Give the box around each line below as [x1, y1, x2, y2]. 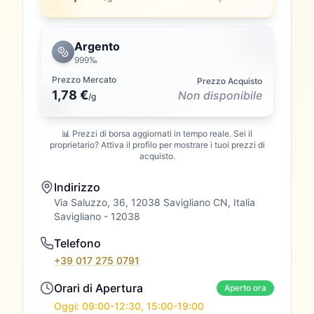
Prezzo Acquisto [197, 76, 262, 86]
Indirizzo [54, 180, 100, 194]
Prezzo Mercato [52, 74, 116, 85]
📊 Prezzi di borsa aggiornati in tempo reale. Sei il [62, 128, 252, 139]
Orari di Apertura [54, 281, 143, 295]
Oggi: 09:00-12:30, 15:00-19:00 [54, 300, 204, 312]
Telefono [54, 236, 101, 250]
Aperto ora [224, 282, 266, 293]
